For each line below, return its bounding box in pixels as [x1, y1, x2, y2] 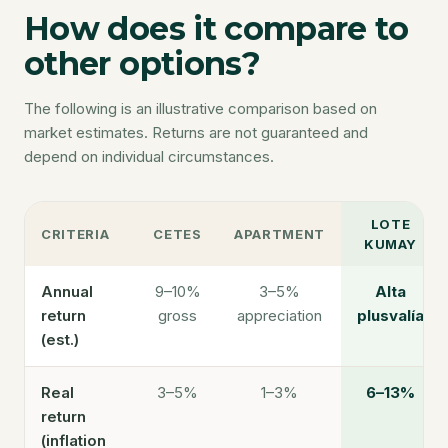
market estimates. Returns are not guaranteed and [24, 123, 368, 142]
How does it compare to [24, 9, 408, 48]
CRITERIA [41, 226, 110, 242]
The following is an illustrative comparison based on [24, 99, 377, 118]
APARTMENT [234, 226, 325, 242]
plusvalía [357, 306, 424, 325]
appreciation [237, 306, 322, 325]
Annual [41, 282, 93, 301]
